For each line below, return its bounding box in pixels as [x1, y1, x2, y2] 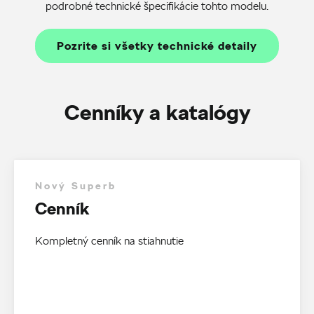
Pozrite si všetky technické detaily [57, 39, 257, 53]
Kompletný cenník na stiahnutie [35, 234, 184, 248]
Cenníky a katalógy [64, 100, 250, 125]
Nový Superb [35, 179, 116, 193]
